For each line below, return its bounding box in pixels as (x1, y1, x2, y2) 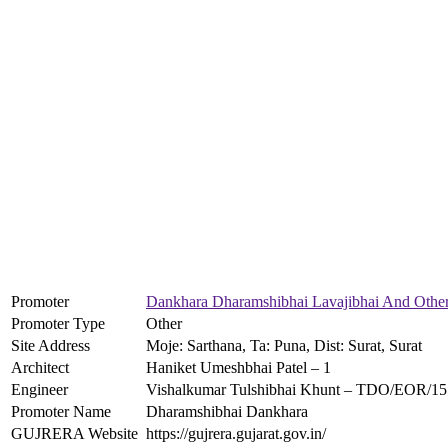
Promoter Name (11, 402, 111, 420)
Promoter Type (11, 314, 105, 332)
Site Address (11, 336, 90, 354)
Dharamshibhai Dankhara (146, 402, 308, 420)
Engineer (11, 380, 68, 398)
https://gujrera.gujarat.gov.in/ (146, 424, 326, 442)
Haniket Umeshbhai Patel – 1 (146, 358, 331, 376)
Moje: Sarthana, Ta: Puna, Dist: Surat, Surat (146, 336, 422, 354)
